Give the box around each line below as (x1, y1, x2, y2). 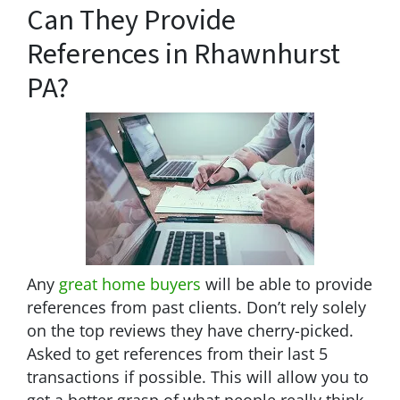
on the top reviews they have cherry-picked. (27, 319, 354, 341)
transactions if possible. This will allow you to (27, 365, 369, 387)
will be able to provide (201, 272, 372, 295)
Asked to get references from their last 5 (27, 342, 328, 364)
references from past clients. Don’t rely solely (27, 296, 366, 318)
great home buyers (59, 272, 201, 295)
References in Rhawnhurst (27, 33, 340, 75)
